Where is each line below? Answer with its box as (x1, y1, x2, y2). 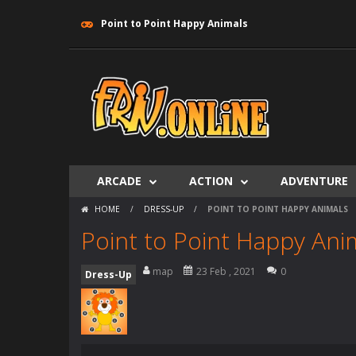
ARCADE (97, 173, 141, 188)
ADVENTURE (281, 173, 348, 188)
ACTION (189, 173, 233, 188)
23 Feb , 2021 (196, 265, 256, 278)
